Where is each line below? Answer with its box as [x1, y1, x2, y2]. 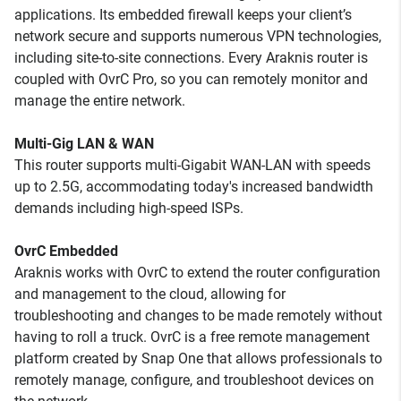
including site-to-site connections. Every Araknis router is [14, 49, 368, 66]
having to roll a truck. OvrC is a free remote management [14, 328, 370, 346]
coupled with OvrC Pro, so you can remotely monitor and [14, 71, 368, 88]
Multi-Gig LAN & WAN [14, 135, 154, 152]
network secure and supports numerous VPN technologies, [14, 28, 381, 45]
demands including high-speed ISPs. [14, 200, 243, 217]
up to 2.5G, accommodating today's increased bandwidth [14, 178, 373, 195]
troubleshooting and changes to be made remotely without [14, 307, 382, 324]
